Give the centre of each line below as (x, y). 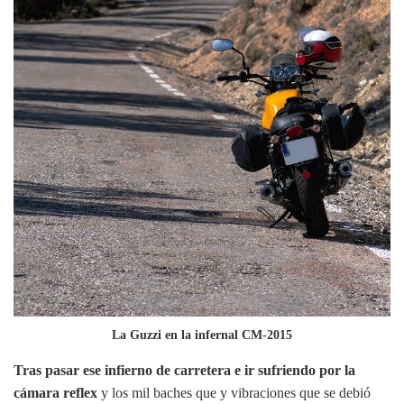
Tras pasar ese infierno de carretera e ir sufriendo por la (184, 370)
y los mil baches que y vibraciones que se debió (234, 392)
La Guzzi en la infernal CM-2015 (202, 335)
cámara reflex (55, 392)
